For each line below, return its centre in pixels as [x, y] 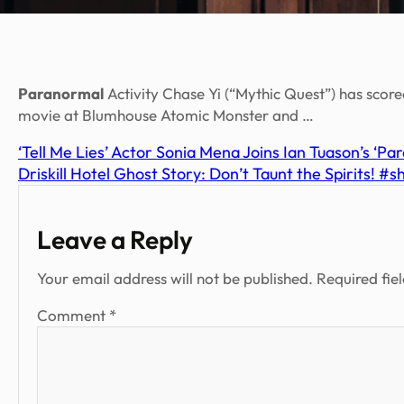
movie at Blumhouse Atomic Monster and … [166, 115]
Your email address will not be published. [175, 279]
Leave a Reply [115, 240]
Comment [73, 316]
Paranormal [61, 94]
